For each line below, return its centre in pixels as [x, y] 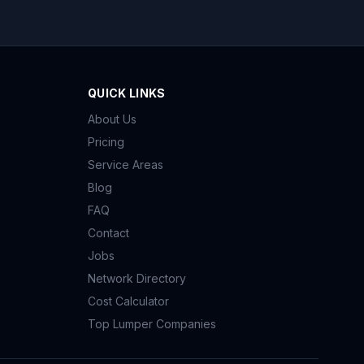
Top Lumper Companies [152, 324]
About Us [112, 119]
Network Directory [137, 278]
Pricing [106, 142]
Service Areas [126, 165]
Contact [108, 233]
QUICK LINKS [127, 93]
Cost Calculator [128, 301]
